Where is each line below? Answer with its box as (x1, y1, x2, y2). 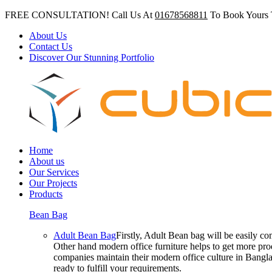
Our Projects (29, 178, 77, 188)
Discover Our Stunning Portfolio (29, 52, 154, 63)
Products (29, 189, 63, 199)
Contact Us (29, 41, 72, 52)
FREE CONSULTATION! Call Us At (5, 10, 155, 20)
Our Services (29, 167, 79, 177)
